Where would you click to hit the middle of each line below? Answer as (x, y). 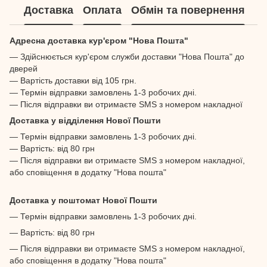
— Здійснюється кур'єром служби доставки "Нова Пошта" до (127, 56)
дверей (24, 68)
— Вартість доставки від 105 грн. (73, 80)
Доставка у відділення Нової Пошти (85, 120)
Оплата (102, 10)
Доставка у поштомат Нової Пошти (83, 200)
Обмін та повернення (188, 10)
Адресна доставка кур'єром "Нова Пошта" (99, 40)
